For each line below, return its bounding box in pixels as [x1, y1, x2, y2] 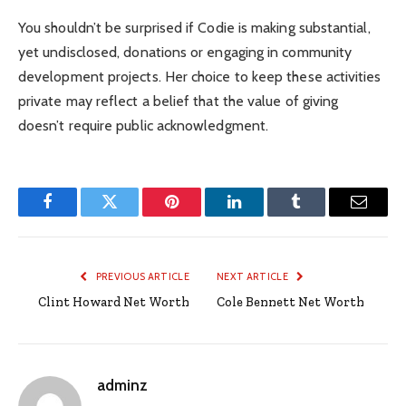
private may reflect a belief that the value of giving [18, 92, 339, 110]
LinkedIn [232, 207, 293, 224]
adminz [97, 375, 148, 394]
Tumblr [295, 207, 343, 224]
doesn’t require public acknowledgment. [18, 116, 269, 134]
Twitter [108, 207, 156, 224]
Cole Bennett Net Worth [217, 294, 364, 310]
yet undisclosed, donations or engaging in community [18, 43, 353, 61]
